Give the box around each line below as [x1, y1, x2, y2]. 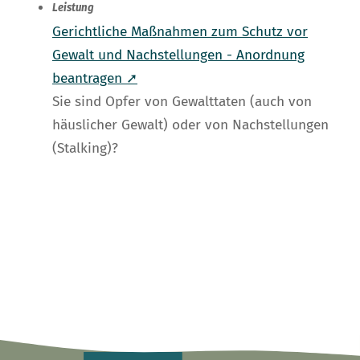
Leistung [52, 2, 94, 15]
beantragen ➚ [52, 70, 137, 88]
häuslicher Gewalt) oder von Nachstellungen [52, 117, 329, 134]
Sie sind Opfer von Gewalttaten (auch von [52, 93, 312, 111]
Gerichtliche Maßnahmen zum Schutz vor [52, 23, 308, 41]
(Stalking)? [52, 140, 118, 157]
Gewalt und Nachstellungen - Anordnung [52, 47, 305, 64]
